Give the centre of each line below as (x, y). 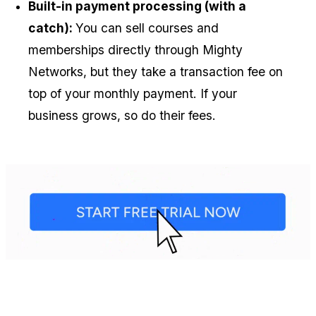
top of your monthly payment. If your (133, 94)
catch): (52, 28)
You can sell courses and (147, 28)
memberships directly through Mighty (135, 50)
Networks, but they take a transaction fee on (156, 72)
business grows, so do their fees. (122, 116)
